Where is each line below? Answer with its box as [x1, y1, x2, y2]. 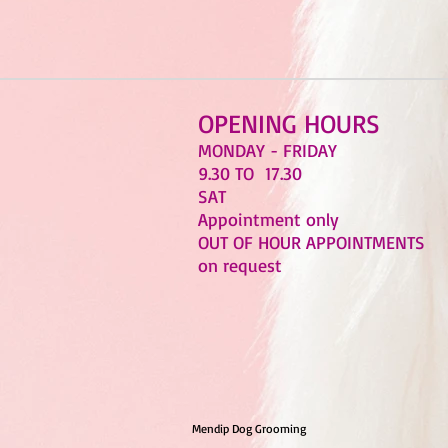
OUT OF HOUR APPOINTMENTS [198, 231, 431, 253]
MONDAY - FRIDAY [198, 139, 337, 161]
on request [198, 254, 294, 276]
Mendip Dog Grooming [192, 421, 306, 436]
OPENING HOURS [198, 107, 380, 139]
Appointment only [198, 208, 339, 230]
